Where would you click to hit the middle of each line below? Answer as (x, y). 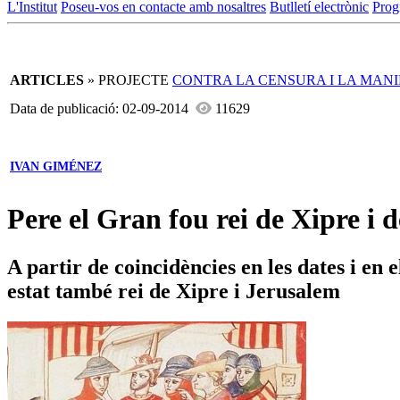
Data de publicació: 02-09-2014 (103, 108)
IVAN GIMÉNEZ (56, 167)
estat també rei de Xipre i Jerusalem (174, 291)
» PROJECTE (128, 80)
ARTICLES (47, 80)
